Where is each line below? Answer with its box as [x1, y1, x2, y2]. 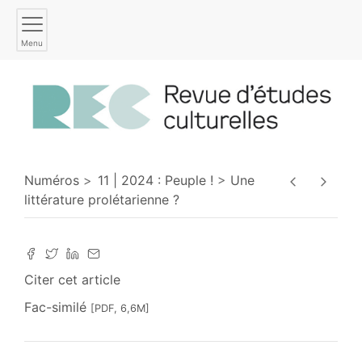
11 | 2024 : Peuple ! [98, 172, 213, 189]
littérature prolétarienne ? [24, 192, 179, 208]
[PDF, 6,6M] [90, 302, 149, 315]
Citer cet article [24, 271, 120, 288]
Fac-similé [24, 299, 90, 316]
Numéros [24, 172, 79, 189]
